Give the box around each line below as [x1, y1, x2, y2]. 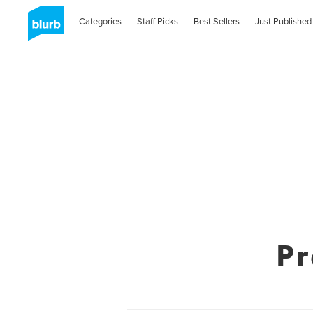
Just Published [254, 15, 312, 27]
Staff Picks [137, 15, 179, 27]
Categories [79, 15, 122, 27]
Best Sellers [194, 15, 240, 27]
